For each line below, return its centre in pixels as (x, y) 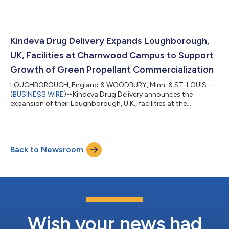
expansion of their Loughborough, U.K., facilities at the (98, 103)
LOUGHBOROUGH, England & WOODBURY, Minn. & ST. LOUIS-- (111, 85)
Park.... (20, 122)
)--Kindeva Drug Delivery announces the (128, 94)
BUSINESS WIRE (38, 94)
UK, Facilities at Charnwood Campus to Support (112, 55)
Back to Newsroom (47, 149)
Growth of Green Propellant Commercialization (112, 69)
